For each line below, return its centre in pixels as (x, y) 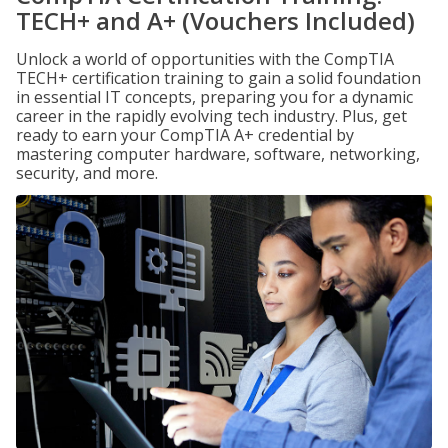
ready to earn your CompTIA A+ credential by (185, 135)
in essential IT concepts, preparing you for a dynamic (214, 97)
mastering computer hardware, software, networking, (218, 154)
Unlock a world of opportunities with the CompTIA (205, 59)
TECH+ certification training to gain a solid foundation (218, 78)
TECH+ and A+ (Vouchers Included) (215, 20)
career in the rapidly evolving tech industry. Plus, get (211, 116)
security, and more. (87, 173)
